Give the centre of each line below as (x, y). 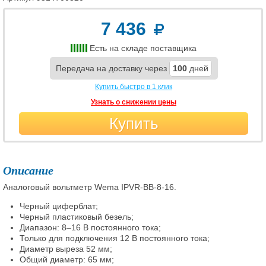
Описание (28, 170)
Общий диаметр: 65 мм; (67, 259)
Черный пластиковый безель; (77, 217)
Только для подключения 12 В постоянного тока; (115, 238)
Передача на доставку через (112, 68)
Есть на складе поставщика (143, 48)
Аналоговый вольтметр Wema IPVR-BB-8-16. (90, 187)
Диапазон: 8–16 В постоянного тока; (90, 227)
